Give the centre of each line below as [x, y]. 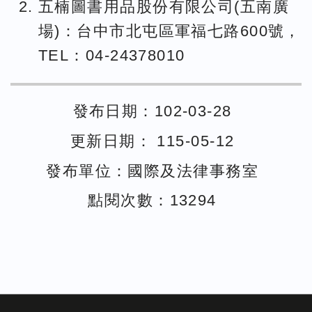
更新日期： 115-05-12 [152, 141]
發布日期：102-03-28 [152, 111]
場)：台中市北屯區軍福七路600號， [170, 31]
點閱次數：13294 [152, 201]
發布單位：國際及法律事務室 [152, 171]
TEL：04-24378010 [112, 55]
